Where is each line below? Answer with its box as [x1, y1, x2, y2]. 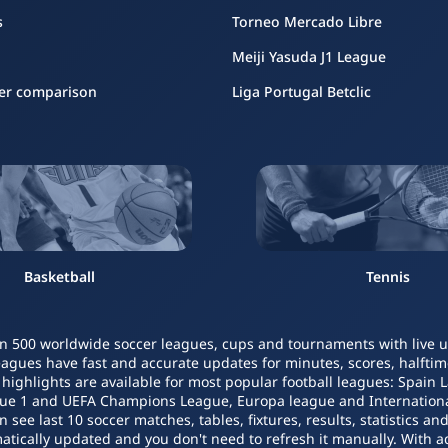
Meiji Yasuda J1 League [232, 47, 386, 66]
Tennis [366, 267, 411, 286]
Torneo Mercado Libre [232, 12, 382, 31]
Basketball [24, 267, 96, 286]
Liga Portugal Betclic [232, 82, 371, 101]
